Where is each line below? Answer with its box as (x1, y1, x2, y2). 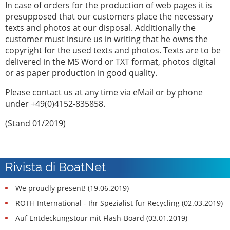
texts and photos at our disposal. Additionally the (5, 22, 196, 33)
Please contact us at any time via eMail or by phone (5, 86, 203, 98)
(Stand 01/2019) (5, 117, 66, 129)
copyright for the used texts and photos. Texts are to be (5, 44, 221, 56)
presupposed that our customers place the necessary (5, 10, 213, 22)
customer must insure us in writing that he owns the (5, 33, 208, 45)
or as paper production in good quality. (5, 67, 157, 79)
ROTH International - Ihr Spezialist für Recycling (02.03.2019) (15, 198, 223, 208)
